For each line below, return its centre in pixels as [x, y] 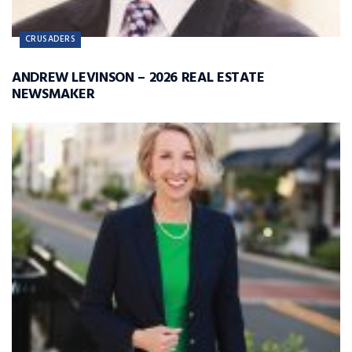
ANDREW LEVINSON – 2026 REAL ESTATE [138, 78]
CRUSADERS [50, 39]
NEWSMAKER [53, 94]
